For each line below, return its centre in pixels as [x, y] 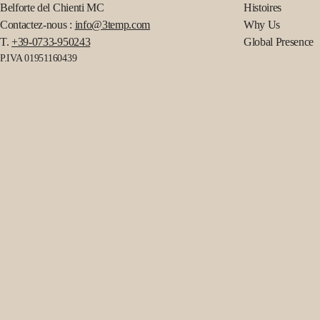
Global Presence [279, 42]
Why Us [262, 25]
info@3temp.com [112, 25]
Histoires [262, 7]
